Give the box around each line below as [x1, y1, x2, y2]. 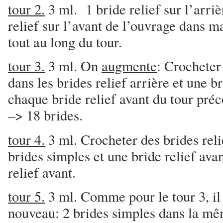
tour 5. [8, 187, 45, 206]
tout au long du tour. [8, 32, 122, 51]
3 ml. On [45, 56, 102, 76]
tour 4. [8, 129, 45, 149]
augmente [102, 56, 157, 76]
